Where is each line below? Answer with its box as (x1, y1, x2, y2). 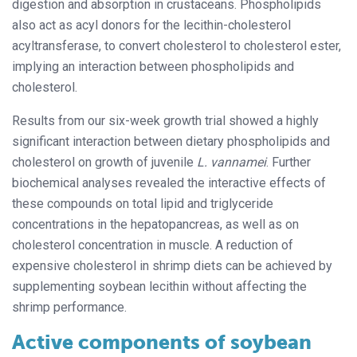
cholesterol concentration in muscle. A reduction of (12, 237, 293, 253)
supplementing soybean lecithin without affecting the (12, 279, 307, 295)
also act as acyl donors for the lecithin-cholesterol (12, 18, 291, 33)
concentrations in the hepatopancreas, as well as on (12, 217, 299, 233)
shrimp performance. (12, 300, 127, 316)
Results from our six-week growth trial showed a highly (12, 113, 319, 129)
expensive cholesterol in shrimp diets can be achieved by (12, 258, 332, 274)
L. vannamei (197, 155, 266, 171)
